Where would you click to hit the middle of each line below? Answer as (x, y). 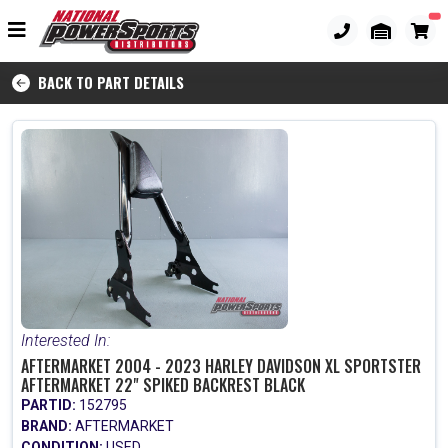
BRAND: (46, 425)
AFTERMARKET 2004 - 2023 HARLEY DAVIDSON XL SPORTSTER (221, 365)
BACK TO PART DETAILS (107, 82)
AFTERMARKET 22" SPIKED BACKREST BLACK (163, 384)
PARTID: (48, 404)
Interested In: (65, 340)
